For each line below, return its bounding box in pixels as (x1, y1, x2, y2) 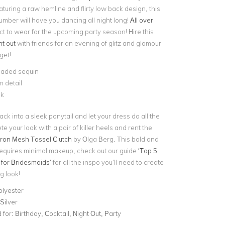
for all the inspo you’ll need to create (51, 158, 164, 166)
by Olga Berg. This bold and (71, 135, 159, 143)
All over (130, 16, 153, 24)
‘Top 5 (138, 146, 157, 155)
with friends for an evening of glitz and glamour (17, 39, 161, 47)
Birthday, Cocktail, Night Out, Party (15, 209, 121, 217)
